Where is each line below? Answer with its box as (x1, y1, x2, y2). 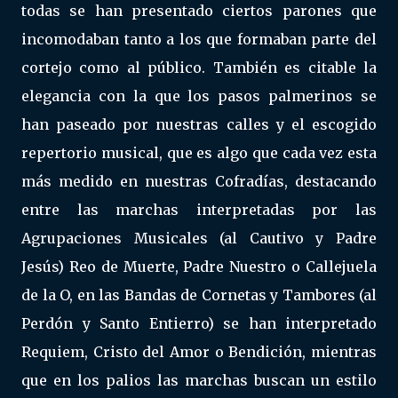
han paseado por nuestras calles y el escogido (21, 115, 377, 133)
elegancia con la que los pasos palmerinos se (21, 87, 377, 105)
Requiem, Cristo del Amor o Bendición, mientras (21, 343, 377, 361)
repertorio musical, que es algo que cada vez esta (21, 144, 377, 162)
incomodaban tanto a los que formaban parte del (21, 30, 377, 48)
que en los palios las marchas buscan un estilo (21, 371, 377, 389)
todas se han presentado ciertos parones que (21, 2, 377, 20)
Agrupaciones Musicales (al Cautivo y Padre (21, 229, 377, 247)
